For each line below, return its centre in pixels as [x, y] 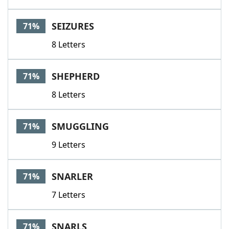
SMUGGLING [80, 126]
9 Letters [68, 145]
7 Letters [68, 195]
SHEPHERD [76, 76]
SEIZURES [73, 26]
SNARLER [72, 176]
